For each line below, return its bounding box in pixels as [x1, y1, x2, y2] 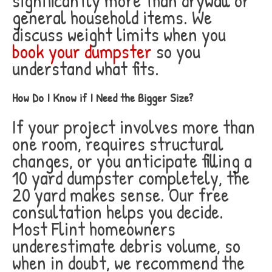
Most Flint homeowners [12, 216, 175, 242]
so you [152, 38, 200, 64]
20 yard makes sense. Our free [12, 182, 229, 208]
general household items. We [12, 4, 212, 30]
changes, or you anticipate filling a [12, 148, 252, 174]
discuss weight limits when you [12, 21, 226, 47]
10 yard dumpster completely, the [12, 165, 250, 191]
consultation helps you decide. [12, 199, 223, 225]
